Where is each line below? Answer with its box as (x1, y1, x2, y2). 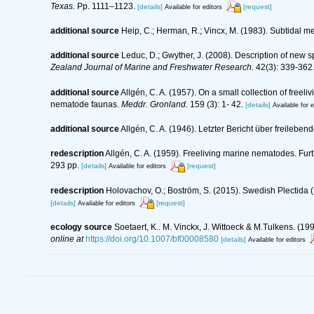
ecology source (50, 222, 112, 232)
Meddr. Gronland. (121, 99, 188, 109)
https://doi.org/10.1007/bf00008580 (86, 234, 219, 244)
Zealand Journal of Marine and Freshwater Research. (50, 62, 254, 73)
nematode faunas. (50, 99, 121, 109)
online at (50, 234, 83, 244)
